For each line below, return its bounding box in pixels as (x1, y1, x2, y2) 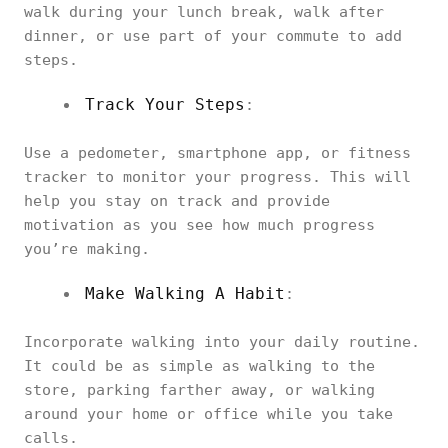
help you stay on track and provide (24, 192, 330, 210)
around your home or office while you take (24, 405, 393, 423)
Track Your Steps (85, 95, 245, 114)
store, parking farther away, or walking (24, 381, 375, 399)
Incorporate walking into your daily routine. (24, 333, 420, 351)
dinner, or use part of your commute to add (24, 27, 402, 45)
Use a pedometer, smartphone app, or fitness (24, 144, 411, 162)
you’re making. (24, 240, 150, 258)
